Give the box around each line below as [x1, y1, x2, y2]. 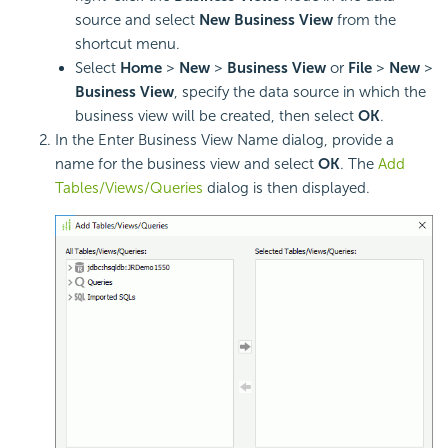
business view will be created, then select [75, 106, 358, 125]
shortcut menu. [75, 34, 180, 53]
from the [337, 10, 396, 29]
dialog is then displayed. [203, 178, 370, 197]
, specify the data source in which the [174, 82, 426, 101]
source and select [75, 10, 199, 29]
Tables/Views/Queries [55, 178, 203, 197]
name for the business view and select [55, 154, 318, 173]
